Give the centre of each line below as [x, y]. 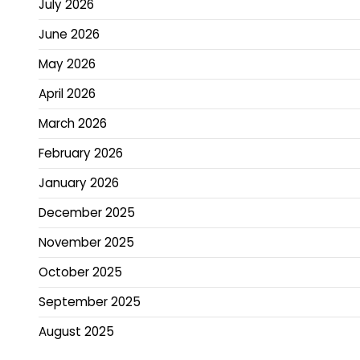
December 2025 [87, 212]
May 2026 [67, 63]
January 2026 [79, 182]
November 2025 [86, 242]
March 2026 [73, 123]
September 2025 [90, 301]
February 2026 [81, 153]
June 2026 [69, 34]
